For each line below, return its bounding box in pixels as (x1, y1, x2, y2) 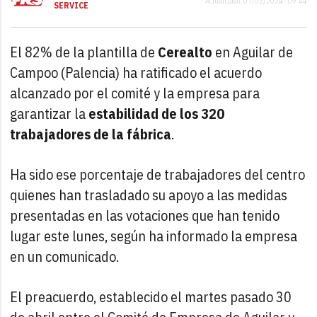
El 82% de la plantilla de (10, 42, 158, 62)
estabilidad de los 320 (88, 103, 225, 123)
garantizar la (10, 103, 89, 123)
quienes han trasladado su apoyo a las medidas (10, 185, 288, 204)
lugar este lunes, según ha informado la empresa (10, 226, 298, 246)
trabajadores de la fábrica (10, 124, 172, 144)
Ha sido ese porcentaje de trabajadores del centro (10, 164, 306, 184)
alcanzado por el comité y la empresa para (10, 83, 260, 103)
